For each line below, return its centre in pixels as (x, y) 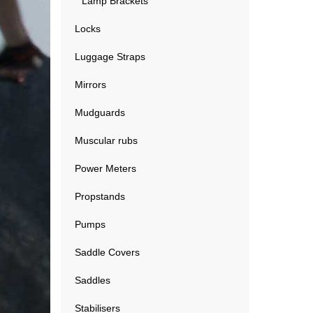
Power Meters (105, 168)
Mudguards (100, 112)
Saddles (93, 280)
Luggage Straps (110, 57)
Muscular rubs (106, 140)
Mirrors (90, 85)
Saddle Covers (107, 252)
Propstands (100, 196)
